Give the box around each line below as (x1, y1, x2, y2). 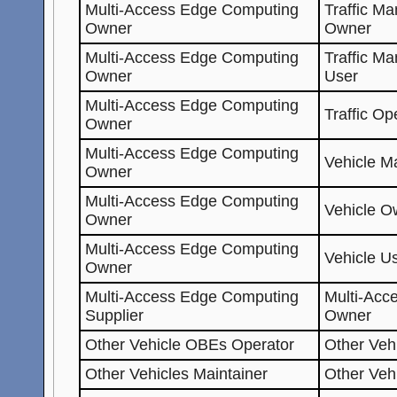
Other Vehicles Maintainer (85, 364, 269, 383)
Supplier (85, 306, 144, 324)
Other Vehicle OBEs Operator (85, 335, 295, 354)
